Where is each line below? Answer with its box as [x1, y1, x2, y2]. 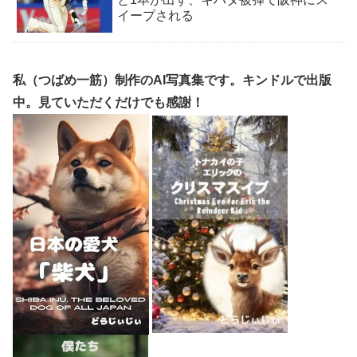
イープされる [117, 9, 194, 23]
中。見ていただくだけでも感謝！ [13, 95, 204, 109]
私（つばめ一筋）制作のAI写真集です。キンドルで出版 [13, 73, 331, 87]
